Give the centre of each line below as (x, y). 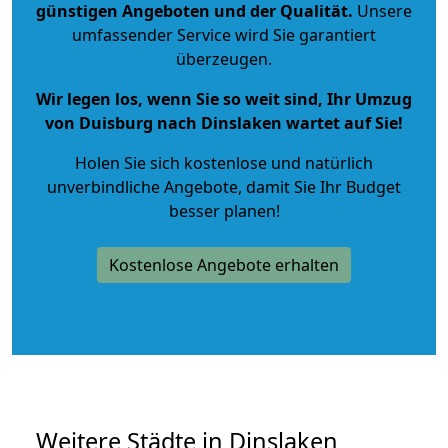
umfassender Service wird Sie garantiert (224, 34)
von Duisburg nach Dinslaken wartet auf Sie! (224, 122)
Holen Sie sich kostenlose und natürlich (224, 162)
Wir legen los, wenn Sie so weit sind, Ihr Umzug (224, 98)
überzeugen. (224, 58)
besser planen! (224, 210)
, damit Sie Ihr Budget (319, 186)
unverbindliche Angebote (142, 186)
